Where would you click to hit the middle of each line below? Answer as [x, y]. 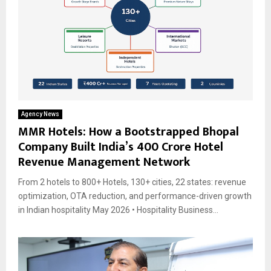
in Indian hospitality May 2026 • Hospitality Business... [118, 210]
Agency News [40, 114]
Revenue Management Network [104, 162]
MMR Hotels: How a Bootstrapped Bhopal [129, 132]
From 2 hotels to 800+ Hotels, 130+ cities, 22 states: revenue [132, 182]
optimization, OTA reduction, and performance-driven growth [135, 196]
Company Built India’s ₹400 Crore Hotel [121, 147]
